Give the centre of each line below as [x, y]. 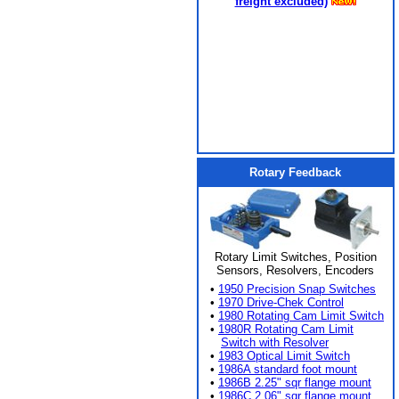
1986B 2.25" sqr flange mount [295, 383]
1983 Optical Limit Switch [284, 356]
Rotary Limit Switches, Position [295, 257]
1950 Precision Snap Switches [297, 289]
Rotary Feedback [295, 172]
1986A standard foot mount [288, 369]
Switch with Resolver [275, 342]
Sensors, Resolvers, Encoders [295, 270]
